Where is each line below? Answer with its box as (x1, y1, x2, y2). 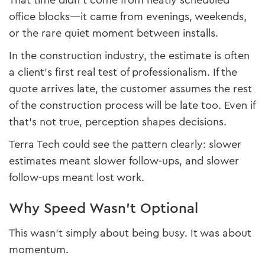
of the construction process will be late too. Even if (9, 98, 255, 114)
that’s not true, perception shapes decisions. (9, 114, 227, 130)
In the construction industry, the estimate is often (9, 48, 250, 64)
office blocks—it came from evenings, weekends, (9, 9, 247, 25)
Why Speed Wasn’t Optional (9, 198, 198, 219)
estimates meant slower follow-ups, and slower (9, 153, 239, 169)
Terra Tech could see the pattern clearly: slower (9, 137, 241, 153)
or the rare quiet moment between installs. (9, 25, 218, 41)
